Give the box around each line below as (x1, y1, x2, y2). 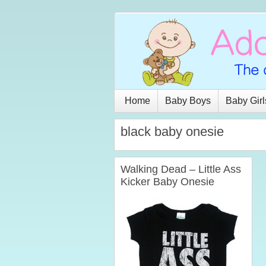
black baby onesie (121, 124, 224, 139)
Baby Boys (165, 96, 211, 106)
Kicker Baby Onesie (121, 176, 214, 188)
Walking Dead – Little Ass (121, 163, 241, 175)
